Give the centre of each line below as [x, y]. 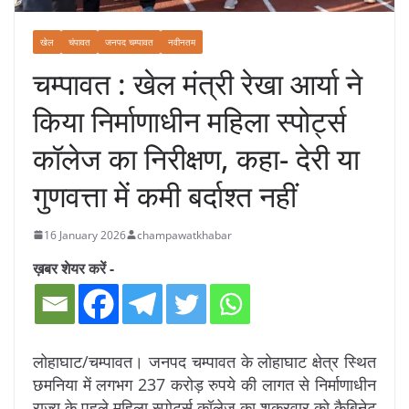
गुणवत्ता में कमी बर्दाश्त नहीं [165, 195]
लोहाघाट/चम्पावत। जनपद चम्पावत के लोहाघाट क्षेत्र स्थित [204, 361]
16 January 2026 [85, 235]
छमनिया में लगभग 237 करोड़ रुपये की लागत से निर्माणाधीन [204, 384]
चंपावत [79, 42]
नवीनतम [182, 42]
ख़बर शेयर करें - [73, 268]
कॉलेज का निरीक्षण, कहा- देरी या [196, 158]
